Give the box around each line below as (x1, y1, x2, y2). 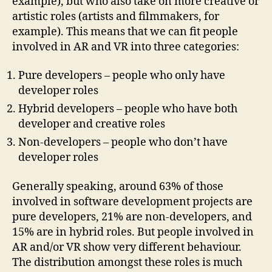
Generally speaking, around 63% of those (12, 179, 223, 194)
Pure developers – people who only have (18, 69, 225, 83)
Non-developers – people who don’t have (18, 135, 228, 150)
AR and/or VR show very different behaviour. (12, 240, 242, 254)
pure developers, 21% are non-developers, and (12, 209, 252, 224)
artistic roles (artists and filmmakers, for (12, 9, 219, 24)
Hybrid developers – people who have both (18, 102, 237, 117)
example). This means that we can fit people (12, 24, 238, 39)
